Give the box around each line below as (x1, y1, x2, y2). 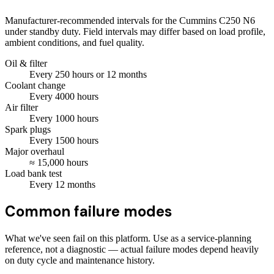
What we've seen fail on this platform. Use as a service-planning (5, 233, 251, 244)
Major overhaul (5, 146, 64, 157)
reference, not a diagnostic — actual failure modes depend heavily (5, 244, 259, 255)
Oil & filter (5, 57, 47, 68)
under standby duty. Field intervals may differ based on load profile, (5, 26, 265, 37)
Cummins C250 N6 (179, 15, 255, 26)
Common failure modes (5, 202, 172, 221)
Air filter (5, 102, 38, 113)
